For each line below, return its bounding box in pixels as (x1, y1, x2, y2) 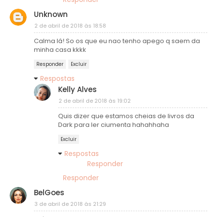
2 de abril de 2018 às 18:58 (34, 21, 106, 30)
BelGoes (34, 187, 64, 198)
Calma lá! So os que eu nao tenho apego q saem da (34, 36, 200, 46)
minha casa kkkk (34, 45, 86, 54)
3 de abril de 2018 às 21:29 (34, 200, 106, 208)
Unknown (34, 9, 68, 19)
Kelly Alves (58, 84, 97, 94)
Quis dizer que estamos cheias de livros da (58, 111, 194, 121)
